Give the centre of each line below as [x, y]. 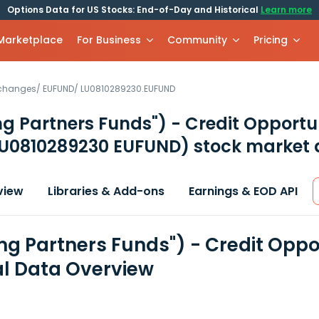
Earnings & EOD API [243, 191]
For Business [109, 40]
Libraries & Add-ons [106, 191]
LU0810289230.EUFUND [128, 89]
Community [198, 40]
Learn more [286, 10]
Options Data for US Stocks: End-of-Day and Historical [134, 10]
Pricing [271, 40]
